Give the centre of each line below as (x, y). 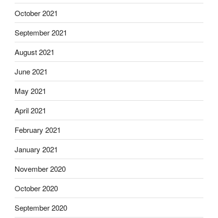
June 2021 (31, 71)
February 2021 (38, 129)
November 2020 (40, 168)
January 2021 (36, 149)
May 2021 (30, 91)
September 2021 (41, 32)
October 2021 (36, 13)
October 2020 (36, 188)
